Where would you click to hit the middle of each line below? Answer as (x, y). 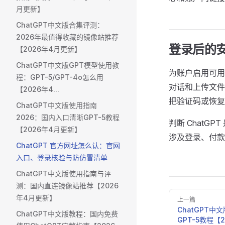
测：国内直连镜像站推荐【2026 (67, 186)
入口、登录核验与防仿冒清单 (62, 157)
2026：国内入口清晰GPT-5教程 (68, 117)
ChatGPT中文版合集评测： (60, 25)
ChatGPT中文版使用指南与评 (64, 174)
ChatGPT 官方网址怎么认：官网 (68, 145)
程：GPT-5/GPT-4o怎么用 (60, 77)
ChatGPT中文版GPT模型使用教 (68, 65)
